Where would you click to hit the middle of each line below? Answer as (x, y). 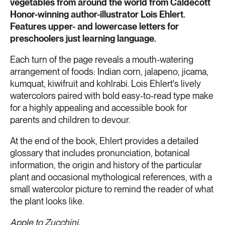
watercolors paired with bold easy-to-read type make (112, 96)
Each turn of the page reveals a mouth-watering (102, 60)
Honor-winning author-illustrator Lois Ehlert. (98, 15)
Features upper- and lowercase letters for (94, 27)
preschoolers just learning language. (83, 39)
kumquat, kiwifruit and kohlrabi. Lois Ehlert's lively (105, 84)
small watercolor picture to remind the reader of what (112, 189)
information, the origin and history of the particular (106, 165)
